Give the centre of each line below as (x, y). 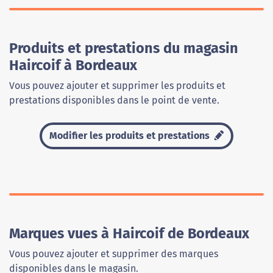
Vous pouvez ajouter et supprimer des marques (114, 254)
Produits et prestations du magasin (124, 48)
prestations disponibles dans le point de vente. (114, 101)
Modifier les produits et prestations (131, 136)
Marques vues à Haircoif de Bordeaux (129, 234)
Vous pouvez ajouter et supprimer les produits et (117, 86)
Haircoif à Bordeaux (73, 66)
